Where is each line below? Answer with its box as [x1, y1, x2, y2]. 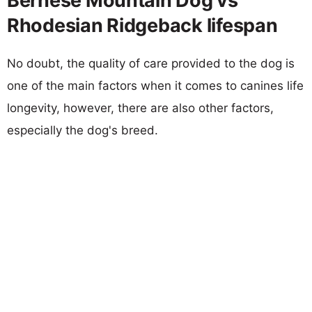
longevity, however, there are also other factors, [7, 100, 274, 115]
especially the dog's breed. [7, 123, 158, 137]
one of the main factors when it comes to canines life [7, 78, 304, 93]
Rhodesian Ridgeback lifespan [7, 13, 278, 37]
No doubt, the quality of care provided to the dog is [7, 56, 295, 70]
